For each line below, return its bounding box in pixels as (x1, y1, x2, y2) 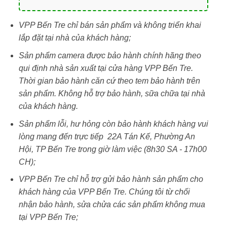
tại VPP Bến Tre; (18, 213, 78, 222)
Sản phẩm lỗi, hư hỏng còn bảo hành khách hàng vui (18, 119, 208, 128)
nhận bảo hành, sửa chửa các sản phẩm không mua (18, 200, 205, 209)
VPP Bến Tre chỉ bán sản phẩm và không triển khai (18, 21, 201, 30)
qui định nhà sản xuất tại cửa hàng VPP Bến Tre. (18, 64, 193, 73)
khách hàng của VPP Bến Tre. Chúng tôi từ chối (18, 187, 190, 197)
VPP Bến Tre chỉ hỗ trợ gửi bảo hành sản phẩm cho (18, 175, 203, 184)
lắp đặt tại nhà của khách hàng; (18, 33, 131, 43)
